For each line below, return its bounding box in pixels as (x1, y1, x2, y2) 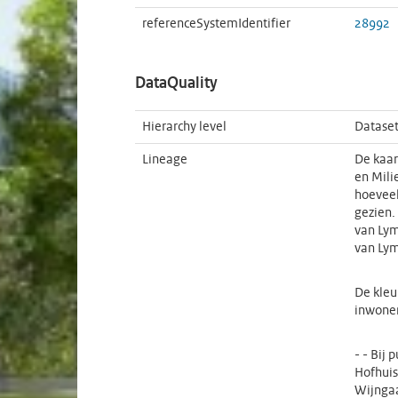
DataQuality (135, 76, 218, 92)
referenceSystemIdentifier (142, 18, 291, 30)
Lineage (142, 154, 187, 166)
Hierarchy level (142, 121, 227, 133)
